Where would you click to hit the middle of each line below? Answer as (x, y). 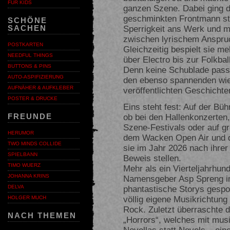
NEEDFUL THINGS (30, 55)
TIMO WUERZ (24, 165)
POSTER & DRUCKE (33, 98)
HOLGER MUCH (27, 197)
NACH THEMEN (42, 215)
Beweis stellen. (152, 158)
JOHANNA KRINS (28, 176)
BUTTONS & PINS (30, 66)
